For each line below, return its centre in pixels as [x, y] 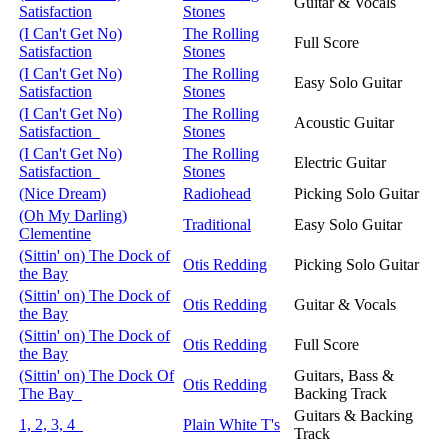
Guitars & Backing [353, 415]
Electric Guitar [340, 162]
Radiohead [217, 193]
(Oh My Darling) [73, 215]
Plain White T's [231, 424]
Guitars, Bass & [344, 375]
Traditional [217, 224]
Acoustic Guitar [344, 122]
